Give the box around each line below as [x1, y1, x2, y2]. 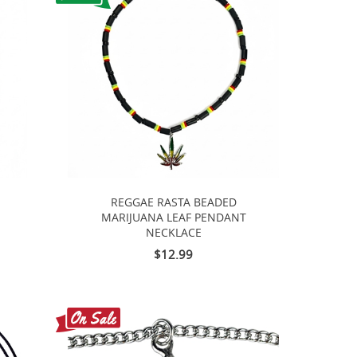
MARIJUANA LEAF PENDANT [100, 210, 246, 226]
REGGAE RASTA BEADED [110, 195, 237, 210]
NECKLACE [145, 226, 202, 241]
